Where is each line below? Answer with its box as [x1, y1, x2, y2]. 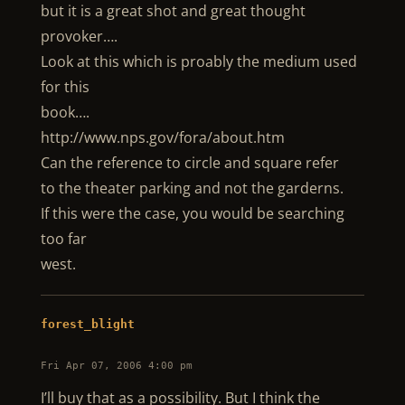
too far [40, 229, 87, 249]
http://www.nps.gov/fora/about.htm [40, 127, 285, 147]
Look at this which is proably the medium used [40, 52, 357, 71]
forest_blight [40, 317, 135, 331]
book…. [40, 102, 89, 122]
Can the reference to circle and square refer [40, 153, 339, 173]
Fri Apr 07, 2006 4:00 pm [40, 360, 193, 372]
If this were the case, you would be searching [40, 203, 344, 223]
